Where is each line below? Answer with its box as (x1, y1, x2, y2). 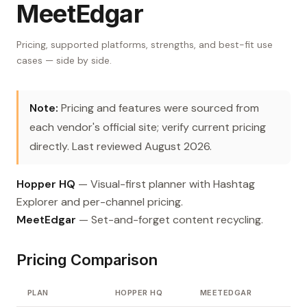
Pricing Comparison (16, 251, 158, 269)
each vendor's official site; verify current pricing (29, 120, 266, 135)
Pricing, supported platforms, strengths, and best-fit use (16, 38, 273, 51)
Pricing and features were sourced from (58, 101, 259, 116)
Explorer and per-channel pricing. (16, 195, 183, 210)
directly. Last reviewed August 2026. (29, 139, 212, 154)
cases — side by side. (16, 54, 112, 67)
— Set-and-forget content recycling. (76, 212, 263, 228)
